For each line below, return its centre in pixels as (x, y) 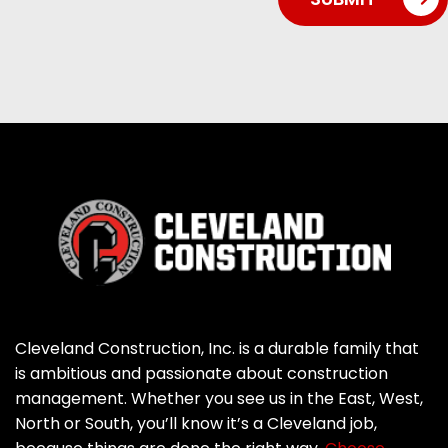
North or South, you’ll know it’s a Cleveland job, (196, 424)
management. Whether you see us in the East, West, (219, 399)
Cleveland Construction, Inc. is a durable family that (217, 349)
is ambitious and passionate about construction (201, 374)
